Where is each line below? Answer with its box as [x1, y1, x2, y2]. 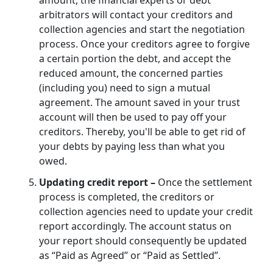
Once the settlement [158, 175, 252, 189]
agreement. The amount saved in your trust [39, 95, 240, 109]
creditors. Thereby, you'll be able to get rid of [39, 124, 246, 138]
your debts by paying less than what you [39, 139, 225, 153]
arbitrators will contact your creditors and [39, 7, 233, 21]
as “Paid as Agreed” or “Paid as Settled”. [39, 248, 221, 262]
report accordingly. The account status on [39, 219, 232, 233]
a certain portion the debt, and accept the [39, 51, 231, 65]
